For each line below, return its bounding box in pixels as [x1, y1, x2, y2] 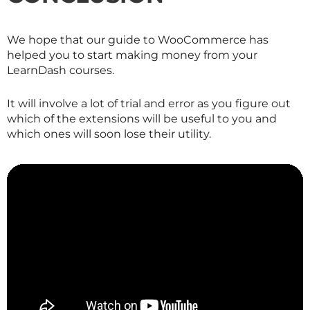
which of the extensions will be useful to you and [7, 111, 277, 125]
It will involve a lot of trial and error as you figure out [7, 96, 291, 110]
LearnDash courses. [7, 64, 114, 77]
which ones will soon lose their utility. [7, 127, 211, 140]
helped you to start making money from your [7, 48, 257, 62]
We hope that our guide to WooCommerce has [7, 33, 268, 47]
